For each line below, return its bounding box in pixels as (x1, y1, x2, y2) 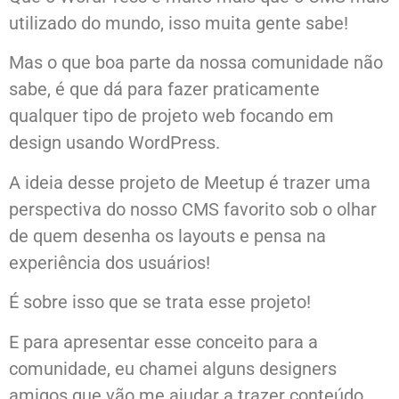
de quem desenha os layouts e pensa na (9, 224, 326, 247)
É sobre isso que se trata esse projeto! (9, 291, 311, 313)
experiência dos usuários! (9, 251, 210, 273)
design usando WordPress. (9, 132, 220, 154)
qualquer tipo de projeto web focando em (9, 105, 334, 127)
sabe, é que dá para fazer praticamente (9, 78, 320, 101)
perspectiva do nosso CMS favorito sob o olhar (9, 198, 377, 220)
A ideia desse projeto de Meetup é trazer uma (9, 171, 370, 193)
